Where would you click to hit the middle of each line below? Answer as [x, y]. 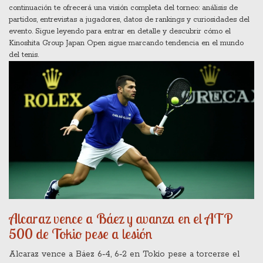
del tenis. [24, 55]
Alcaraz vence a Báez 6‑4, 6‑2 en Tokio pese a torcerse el [124, 254]
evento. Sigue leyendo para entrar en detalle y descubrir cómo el [120, 31]
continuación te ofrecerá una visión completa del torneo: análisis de [123, 8]
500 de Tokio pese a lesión [80, 234]
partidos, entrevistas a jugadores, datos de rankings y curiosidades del [129, 20]
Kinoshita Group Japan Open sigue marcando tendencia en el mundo [126, 43]
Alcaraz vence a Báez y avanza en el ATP [121, 219]
